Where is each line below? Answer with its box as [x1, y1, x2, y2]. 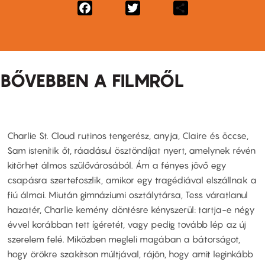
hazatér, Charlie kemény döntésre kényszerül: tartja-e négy [7, 203, 255, 215]
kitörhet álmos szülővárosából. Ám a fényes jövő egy [7, 159, 227, 170]
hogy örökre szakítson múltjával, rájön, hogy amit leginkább [7, 248, 253, 259]
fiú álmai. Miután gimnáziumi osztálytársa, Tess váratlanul [7, 189, 248, 200]
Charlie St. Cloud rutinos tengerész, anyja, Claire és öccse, [7, 130, 248, 141]
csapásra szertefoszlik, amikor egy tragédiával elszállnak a [7, 174, 257, 185]
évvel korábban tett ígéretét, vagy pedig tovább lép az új [7, 218, 246, 230]
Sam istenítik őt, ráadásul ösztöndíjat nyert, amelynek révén [7, 144, 256, 156]
